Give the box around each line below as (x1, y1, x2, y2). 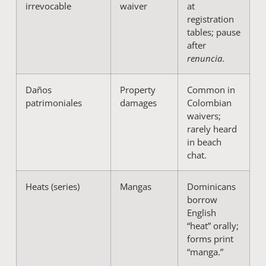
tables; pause (186, 26, 240, 38)
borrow (186, 193, 217, 205)
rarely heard (186, 122, 237, 135)
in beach (186, 135, 221, 148)
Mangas (119, 180, 151, 192)
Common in (186, 83, 235, 96)
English (186, 206, 216, 218)
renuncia (186, 52, 222, 64)
